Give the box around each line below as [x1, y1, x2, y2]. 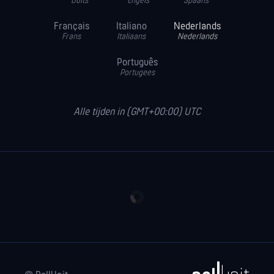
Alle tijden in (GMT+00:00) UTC [73, 106, 201, 119]
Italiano [116, 21, 147, 33]
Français [53, 21, 89, 33]
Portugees [119, 68, 155, 78]
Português [116, 57, 158, 69]
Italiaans [117, 32, 146, 42]
